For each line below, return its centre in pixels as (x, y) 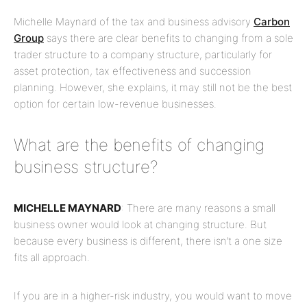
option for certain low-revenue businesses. (115, 104)
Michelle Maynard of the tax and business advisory (134, 22)
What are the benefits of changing (139, 145)
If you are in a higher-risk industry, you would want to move (153, 296)
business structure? (86, 167)
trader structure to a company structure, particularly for (143, 54)
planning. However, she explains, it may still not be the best (153, 87)
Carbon (272, 22)
